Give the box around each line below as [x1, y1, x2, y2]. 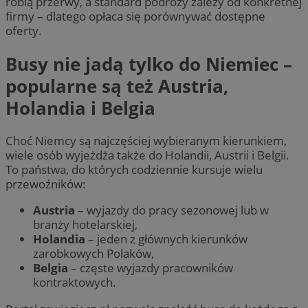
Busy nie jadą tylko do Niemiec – [5, 51, 292, 76]
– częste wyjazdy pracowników [68, 260, 233, 276]
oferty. [5, 23, 42, 39]
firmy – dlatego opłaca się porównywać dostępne [5, 8, 265, 25]
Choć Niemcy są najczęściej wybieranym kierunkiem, [5, 133, 287, 149]
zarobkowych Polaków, [33, 245, 154, 262]
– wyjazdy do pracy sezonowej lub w [75, 202, 269, 219]
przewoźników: [5, 176, 86, 192]
